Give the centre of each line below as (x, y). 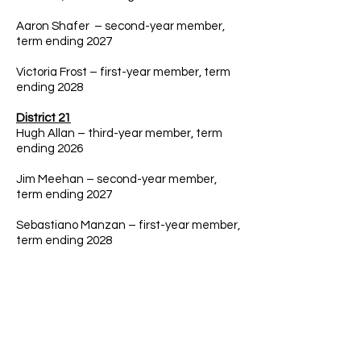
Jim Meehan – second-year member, (116, 179)
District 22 (46, 282)
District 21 (44, 118)
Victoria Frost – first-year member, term (123, 72)
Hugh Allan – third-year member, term (119, 133)
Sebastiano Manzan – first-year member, (128, 225)
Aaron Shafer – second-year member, (120, 26)
